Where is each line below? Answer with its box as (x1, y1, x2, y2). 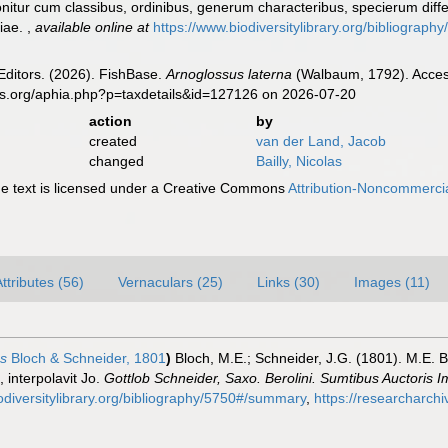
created (88, 133, 137, 149)
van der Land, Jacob (255, 133, 386, 149)
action (88, 113, 132, 129)
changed (88, 153, 144, 169)
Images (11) (354, 274, 430, 290)
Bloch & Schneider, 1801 (7, 350, 166, 366)
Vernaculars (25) (118, 274, 223, 290)
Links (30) (257, 274, 320, 290)
